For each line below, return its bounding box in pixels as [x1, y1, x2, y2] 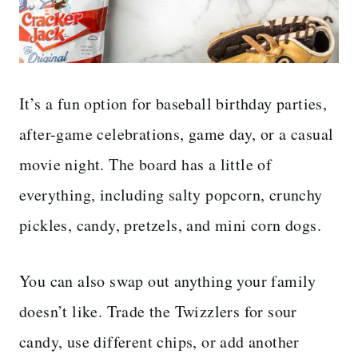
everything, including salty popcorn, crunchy [19, 183, 323, 205]
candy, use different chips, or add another [19, 330, 300, 352]
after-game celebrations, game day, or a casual [19, 122, 334, 145]
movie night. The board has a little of [19, 153, 272, 175]
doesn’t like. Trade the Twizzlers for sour [19, 300, 297, 322]
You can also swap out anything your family [19, 269, 316, 292]
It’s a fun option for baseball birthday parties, [19, 92, 328, 114]
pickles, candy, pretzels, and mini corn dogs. [19, 213, 321, 236]
